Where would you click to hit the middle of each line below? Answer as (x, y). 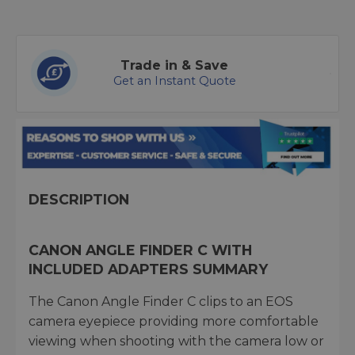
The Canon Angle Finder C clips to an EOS (161, 301)
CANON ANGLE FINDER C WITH (140, 250)
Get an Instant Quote (174, 81)
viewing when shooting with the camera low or (176, 341)
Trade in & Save (174, 66)
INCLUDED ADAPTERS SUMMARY (148, 269)
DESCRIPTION (79, 199)
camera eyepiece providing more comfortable (174, 321)
